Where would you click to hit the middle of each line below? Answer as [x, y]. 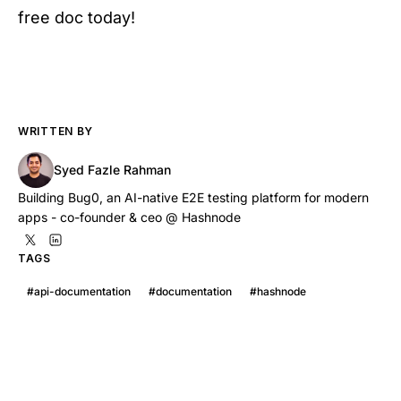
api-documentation [82, 291]
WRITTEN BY [56, 131]
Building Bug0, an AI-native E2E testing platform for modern [193, 197]
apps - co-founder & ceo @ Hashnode [129, 217]
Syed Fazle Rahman [112, 170]
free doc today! [77, 17]
